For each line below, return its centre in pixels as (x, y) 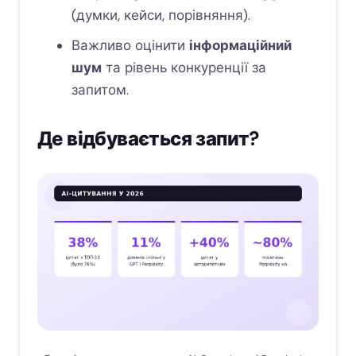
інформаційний (240, 45)
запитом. (100, 90)
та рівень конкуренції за (184, 68)
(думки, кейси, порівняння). (161, 15)
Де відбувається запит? (148, 139)
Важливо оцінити (130, 45)
